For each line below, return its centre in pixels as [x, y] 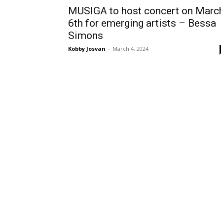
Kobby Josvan [87, 49]
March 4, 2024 [130, 49]
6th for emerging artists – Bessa [142, 23]
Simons [86, 36]
